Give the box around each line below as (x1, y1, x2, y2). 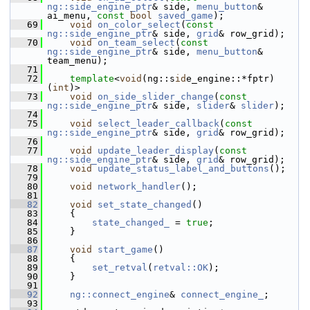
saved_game (158, 10, 213, 21)
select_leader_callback (98, 118, 219, 129)
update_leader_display (98, 145, 214, 156)
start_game (98, 244, 153, 255)
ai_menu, (47, 10, 97, 21)
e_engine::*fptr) (186, 73, 275, 84)
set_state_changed (98, 199, 192, 210)
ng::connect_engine (70, 289, 170, 300)
